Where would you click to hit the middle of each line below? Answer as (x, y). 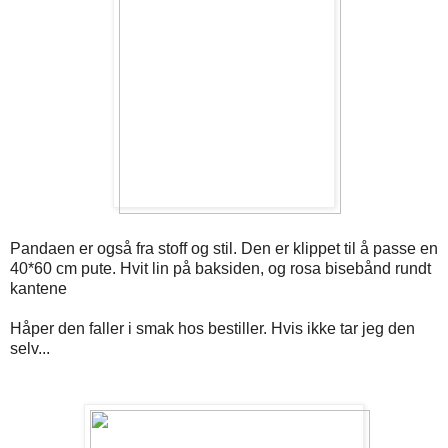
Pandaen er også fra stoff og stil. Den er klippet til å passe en (224, 249)
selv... (30, 349)
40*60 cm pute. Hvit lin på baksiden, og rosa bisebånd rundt (220, 269)
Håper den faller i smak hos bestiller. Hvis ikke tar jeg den (212, 329)
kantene (38, 289)
